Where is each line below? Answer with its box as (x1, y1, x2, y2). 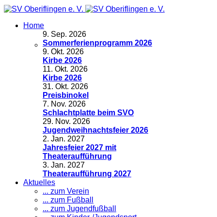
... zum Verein (43, 187, 89, 195)
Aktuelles (23, 178, 55, 186)
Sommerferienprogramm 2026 (43, 39, 152, 47)
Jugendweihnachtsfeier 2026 (43, 126, 148, 134)
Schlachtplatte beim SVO (43, 108, 134, 117)
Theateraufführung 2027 (43, 170, 131, 178)
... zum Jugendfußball (43, 204, 116, 213)
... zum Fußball (43, 196, 93, 204)
